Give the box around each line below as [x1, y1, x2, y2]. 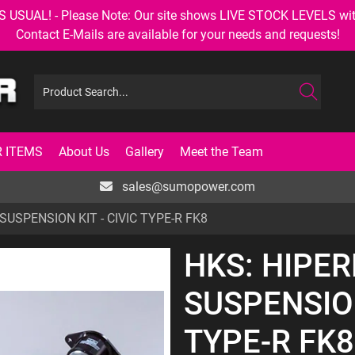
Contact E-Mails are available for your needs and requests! [15, 27, 340, 42]
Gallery [125, 143, 164, 159]
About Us [59, 143, 109, 159]
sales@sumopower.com [119, 179, 255, 194]
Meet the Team [180, 143, 263, 159]
